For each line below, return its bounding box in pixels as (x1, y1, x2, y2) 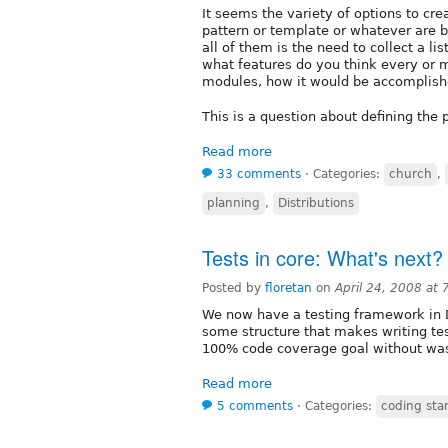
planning (207, 195, 260, 210)
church (389, 166, 432, 181)
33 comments (217, 166, 301, 181)
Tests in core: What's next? (202, 242, 443, 272)
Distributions (278, 195, 354, 210)
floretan (265, 280, 312, 295)
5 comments (217, 398, 293, 413)
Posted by (202, 280, 265, 295)
